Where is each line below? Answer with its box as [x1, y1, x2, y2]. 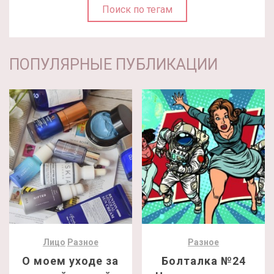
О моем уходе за [22, 254, 119, 268]
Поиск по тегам [102, 4, 172, 16]
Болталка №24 [161, 254, 246, 268]
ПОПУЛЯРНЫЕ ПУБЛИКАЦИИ [9, 56, 218, 74]
